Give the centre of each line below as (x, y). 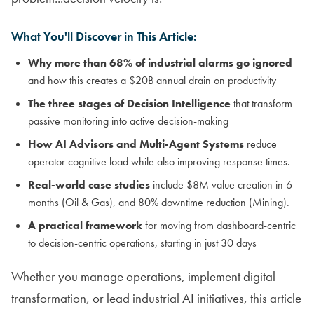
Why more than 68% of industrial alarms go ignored (160, 62)
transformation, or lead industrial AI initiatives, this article (156, 298)
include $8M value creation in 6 (221, 184)
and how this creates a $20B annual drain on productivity (152, 80)
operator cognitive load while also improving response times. (159, 161)
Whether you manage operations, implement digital (143, 276)
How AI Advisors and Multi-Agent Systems (136, 144)
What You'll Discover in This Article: (104, 36)
